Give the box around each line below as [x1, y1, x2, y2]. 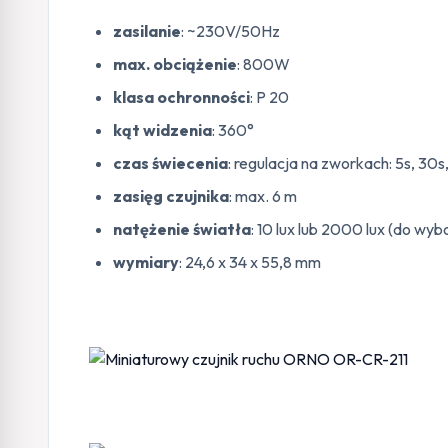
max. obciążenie [113, 53, 237, 74]
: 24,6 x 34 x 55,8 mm [179, 251, 321, 272]
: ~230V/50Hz [181, 20, 280, 41]
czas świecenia [113, 152, 228, 173]
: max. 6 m [229, 185, 297, 206]
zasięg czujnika [113, 185, 229, 206]
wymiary [113, 251, 179, 272]
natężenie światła [113, 218, 251, 239]
